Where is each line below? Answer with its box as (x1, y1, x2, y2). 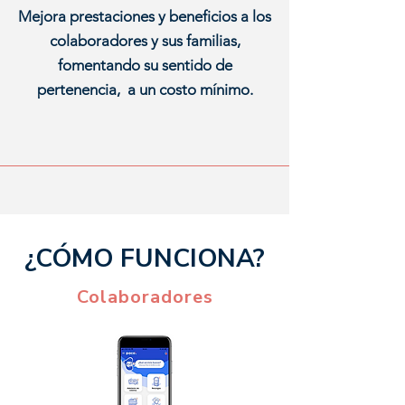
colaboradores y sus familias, (49, 32, 240, 50)
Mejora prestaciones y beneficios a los (18, 7, 271, 25)
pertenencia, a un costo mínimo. (36, 80, 253, 99)
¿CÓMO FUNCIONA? (24, 241, 265, 276)
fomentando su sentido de (57, 56, 232, 74)
